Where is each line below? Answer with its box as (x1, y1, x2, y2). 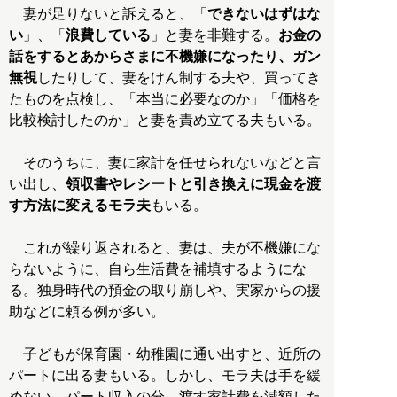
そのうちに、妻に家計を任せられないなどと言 (9, 155, 321, 171)
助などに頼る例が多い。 (9, 304, 165, 320)
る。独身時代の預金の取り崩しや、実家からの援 (9, 283, 321, 299)
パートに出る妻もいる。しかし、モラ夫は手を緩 (9, 368, 321, 384)
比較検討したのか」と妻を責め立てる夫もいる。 (9, 113, 321, 128)
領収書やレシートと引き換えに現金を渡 (66, 176, 321, 192)
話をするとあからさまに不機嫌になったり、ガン (9, 49, 321, 65)
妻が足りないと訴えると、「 (9, 6, 207, 22)
